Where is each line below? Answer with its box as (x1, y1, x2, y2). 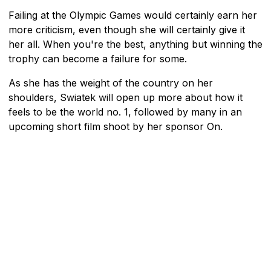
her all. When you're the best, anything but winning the (8, 38, 263, 50)
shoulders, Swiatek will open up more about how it (8, 91, 243, 103)
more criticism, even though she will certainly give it (8, 23, 245, 36)
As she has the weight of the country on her (8, 76, 213, 89)
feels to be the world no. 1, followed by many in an (8, 105, 242, 118)
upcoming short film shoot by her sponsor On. (8, 120, 223, 132)
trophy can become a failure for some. (8, 52, 187, 65)
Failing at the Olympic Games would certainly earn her (8, 8, 257, 21)
